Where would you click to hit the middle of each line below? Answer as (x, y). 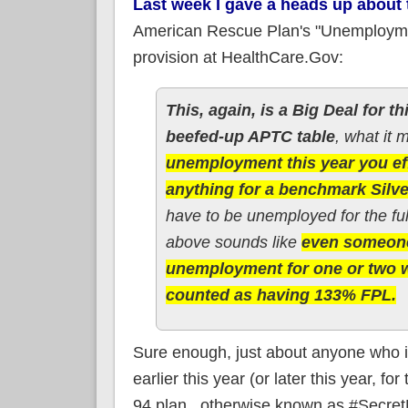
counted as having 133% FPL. (280, 295)
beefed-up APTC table (250, 136)
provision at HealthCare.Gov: (238, 57)
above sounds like (233, 242)
